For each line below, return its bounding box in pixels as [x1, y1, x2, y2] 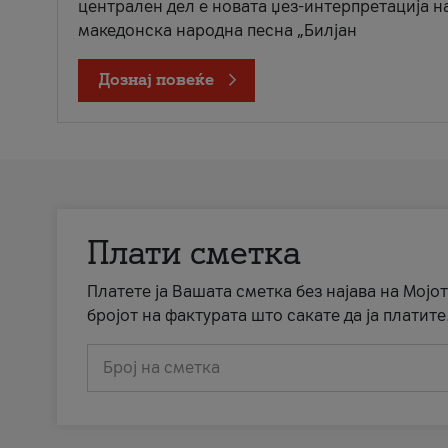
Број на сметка [103, 357, 220, 377]
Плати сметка [87, 233, 301, 272]
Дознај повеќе [99, 70, 214, 90]
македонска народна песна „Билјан [78, 20, 357, 40]
